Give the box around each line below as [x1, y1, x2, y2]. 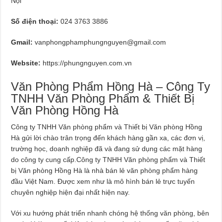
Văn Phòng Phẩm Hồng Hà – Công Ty [11, 79, 211, 93]
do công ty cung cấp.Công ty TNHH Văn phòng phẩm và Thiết [11, 155, 206, 164]
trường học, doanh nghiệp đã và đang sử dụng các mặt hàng [11, 144, 203, 153]
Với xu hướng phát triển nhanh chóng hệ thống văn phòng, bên [11, 209, 210, 217]
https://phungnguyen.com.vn [41, 58, 132, 67]
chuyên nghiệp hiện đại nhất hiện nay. [11, 188, 130, 196]
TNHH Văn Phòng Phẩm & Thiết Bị [11, 91, 195, 105]
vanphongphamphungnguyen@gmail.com [35, 38, 166, 46]
